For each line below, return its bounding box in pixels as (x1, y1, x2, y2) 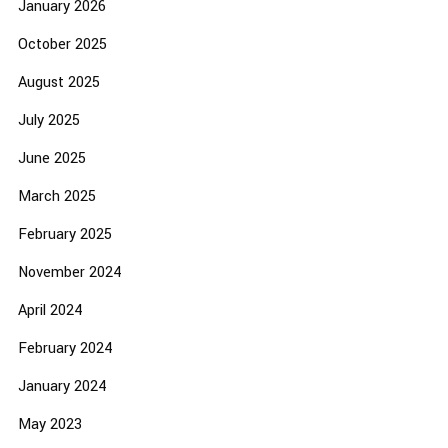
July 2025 (17, 110, 80, 132)
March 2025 (17, 186, 96, 208)
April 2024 (17, 300, 83, 322)
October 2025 (17, 34, 107, 56)
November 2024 (17, 262, 122, 284)
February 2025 (17, 224, 112, 246)
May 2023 (17, 414, 82, 436)
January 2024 (17, 376, 107, 398)
